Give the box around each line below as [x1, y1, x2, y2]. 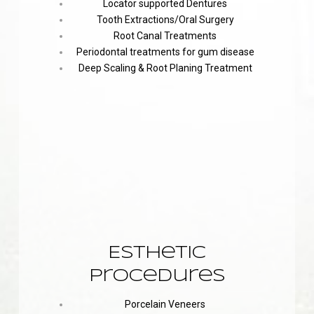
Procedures [88, 268, 226, 285]
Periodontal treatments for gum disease [76, 46, 254, 57]
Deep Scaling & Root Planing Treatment [78, 62, 252, 74]
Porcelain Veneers [125, 298, 206, 310]
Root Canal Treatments [114, 29, 217, 41]
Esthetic [108, 245, 206, 261]
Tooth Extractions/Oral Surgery [96, 13, 234, 25]
